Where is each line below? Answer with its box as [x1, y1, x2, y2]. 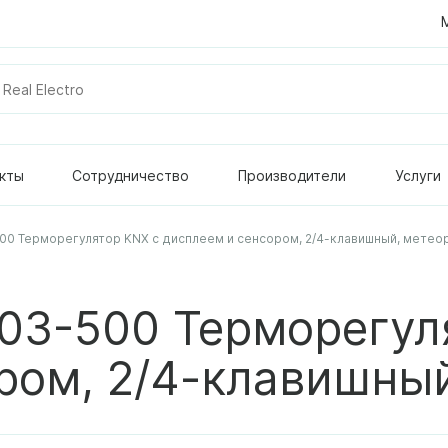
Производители [238, 166, 347, 184]
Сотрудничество [72, 166, 190, 184]
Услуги [394, 166, 441, 184]
